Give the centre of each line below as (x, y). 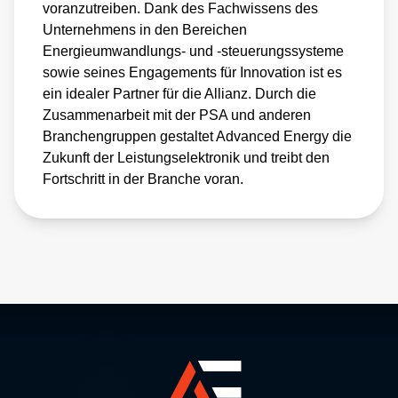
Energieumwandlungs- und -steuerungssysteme (193, 51)
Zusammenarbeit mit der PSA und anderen (177, 115)
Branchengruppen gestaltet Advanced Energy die (197, 136)
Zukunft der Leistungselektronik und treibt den (186, 157)
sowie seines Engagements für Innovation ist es (192, 72)
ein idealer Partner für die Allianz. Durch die (179, 93)
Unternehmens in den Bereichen (145, 29)
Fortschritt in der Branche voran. (143, 179)
